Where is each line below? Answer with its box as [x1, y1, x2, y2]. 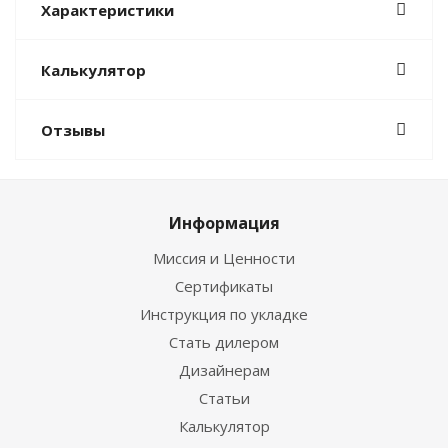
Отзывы [41, 120, 105, 140]
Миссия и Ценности [153, 248, 295, 268]
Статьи [198, 388, 250, 408]
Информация [168, 212, 280, 234]
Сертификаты [175, 276, 273, 296]
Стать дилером [169, 332, 279, 352]
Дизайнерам [178, 360, 270, 380]
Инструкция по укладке [140, 304, 308, 324]
